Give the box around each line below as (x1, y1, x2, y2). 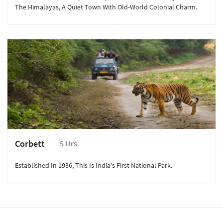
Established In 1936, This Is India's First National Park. (15, 161, 172, 170)
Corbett (15, 138, 45, 150)
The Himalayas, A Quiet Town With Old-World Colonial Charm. (15, 2, 197, 12)
